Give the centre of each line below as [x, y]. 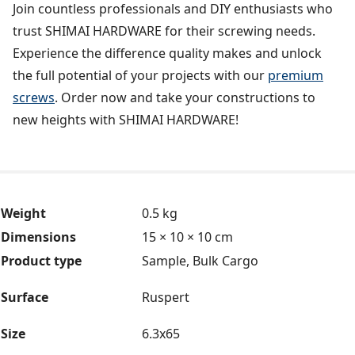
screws [34, 98]
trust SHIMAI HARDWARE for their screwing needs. [164, 31]
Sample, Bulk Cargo [200, 261]
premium [296, 76]
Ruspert [166, 298]
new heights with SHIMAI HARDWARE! [126, 120]
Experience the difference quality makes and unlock [167, 53]
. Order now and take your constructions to [185, 98]
